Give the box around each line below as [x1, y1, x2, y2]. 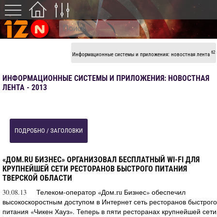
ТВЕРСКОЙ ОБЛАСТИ [2, 173, 72, 183]
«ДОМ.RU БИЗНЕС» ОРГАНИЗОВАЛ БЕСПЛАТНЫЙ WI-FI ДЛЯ [2, 155, 200, 164]
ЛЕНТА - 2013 [2, 82, 47, 92]
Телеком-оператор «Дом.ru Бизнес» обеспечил [36, 187, 186, 197]
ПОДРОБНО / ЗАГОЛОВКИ [15, 126, 83, 134]
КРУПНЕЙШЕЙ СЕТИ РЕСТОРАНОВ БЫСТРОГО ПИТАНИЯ [2, 164, 187, 173]
